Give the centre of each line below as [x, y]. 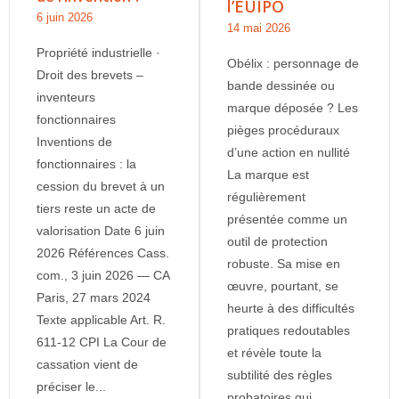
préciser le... [71, 386]
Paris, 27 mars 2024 [94, 297]
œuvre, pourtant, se [283, 285]
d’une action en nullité [289, 152]
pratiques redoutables [289, 330]
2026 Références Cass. [103, 252]
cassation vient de [87, 364]
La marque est [268, 174]
